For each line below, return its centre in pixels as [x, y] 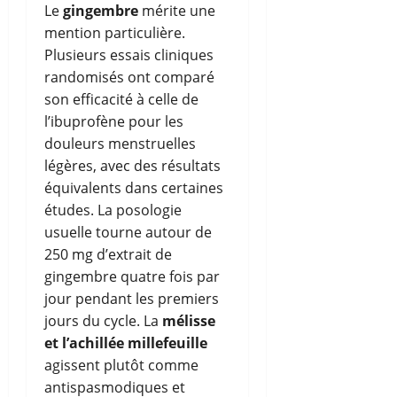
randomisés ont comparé [129, 77]
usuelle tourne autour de [128, 232]
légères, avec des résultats [132, 165]
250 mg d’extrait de [108, 254]
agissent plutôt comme [121, 365]
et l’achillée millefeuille [126, 343]
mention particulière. [115, 32]
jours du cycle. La [103, 320]
